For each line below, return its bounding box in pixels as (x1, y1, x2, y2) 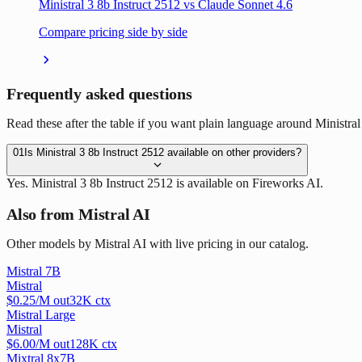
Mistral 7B (6, 264, 61, 279)
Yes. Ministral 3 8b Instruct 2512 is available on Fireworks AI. (6, 176, 323, 191)
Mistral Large (6, 308, 75, 322)
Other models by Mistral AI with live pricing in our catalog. (6, 237, 309, 251)
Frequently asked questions (6, 84, 192, 103)
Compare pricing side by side (39, 25, 187, 40)
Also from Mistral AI (6, 204, 150, 223)
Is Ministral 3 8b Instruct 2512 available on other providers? (24, 146, 301, 159)
